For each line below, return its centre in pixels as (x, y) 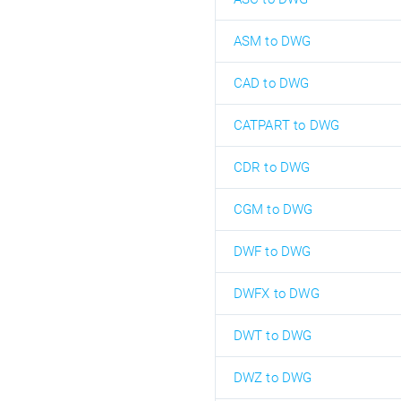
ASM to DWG (272, 41)
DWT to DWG (273, 336)
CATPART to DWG (286, 125)
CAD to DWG (271, 83)
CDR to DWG (272, 167)
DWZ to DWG (273, 378)
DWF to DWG (272, 252)
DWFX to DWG (276, 294)
